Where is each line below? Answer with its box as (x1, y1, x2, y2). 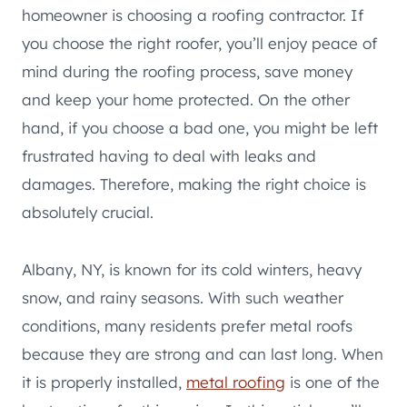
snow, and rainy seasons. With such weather (22, 288, 343, 308)
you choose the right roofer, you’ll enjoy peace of (22, 34, 377, 54)
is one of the (285, 372, 380, 392)
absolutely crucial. (22, 203, 154, 223)
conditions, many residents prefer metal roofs (22, 316, 352, 336)
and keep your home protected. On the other (22, 90, 350, 110)
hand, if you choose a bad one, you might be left (22, 118, 378, 138)
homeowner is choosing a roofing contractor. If (22, 5, 363, 25)
